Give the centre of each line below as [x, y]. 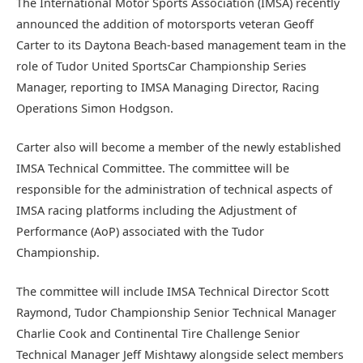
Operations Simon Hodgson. [95, 108]
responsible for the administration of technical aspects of [174, 190]
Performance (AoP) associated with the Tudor [140, 232]
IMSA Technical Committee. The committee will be [153, 169]
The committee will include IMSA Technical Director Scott [173, 292]
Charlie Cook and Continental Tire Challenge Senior [158, 334]
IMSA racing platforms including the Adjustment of [156, 211]
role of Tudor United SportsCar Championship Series [161, 66]
